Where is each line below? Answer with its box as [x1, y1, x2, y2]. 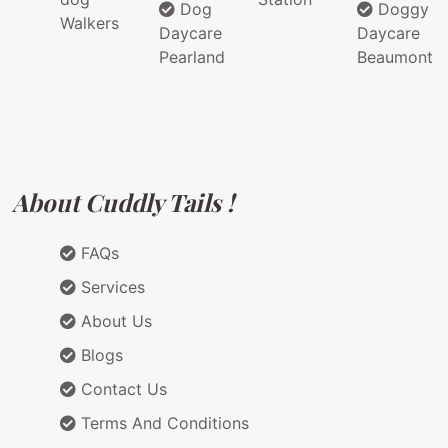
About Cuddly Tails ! [12, 186, 234, 219]
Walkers [60, 13, 119, 34]
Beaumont [357, 47, 433, 68]
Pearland [159, 47, 225, 68]
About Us [76, 311, 152, 332]
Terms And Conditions [76, 413, 249, 434]
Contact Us [76, 379, 167, 400]
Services [76, 277, 145, 298]
